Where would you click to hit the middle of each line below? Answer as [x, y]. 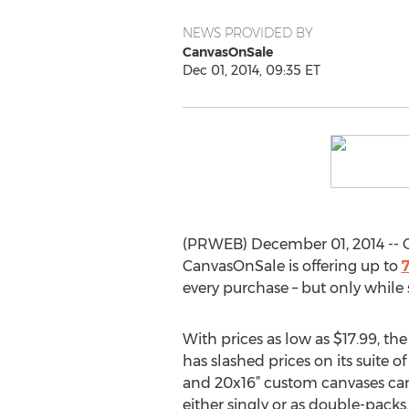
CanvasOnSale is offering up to [292, 266]
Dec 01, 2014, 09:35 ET [251, 70]
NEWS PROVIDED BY [247, 33]
